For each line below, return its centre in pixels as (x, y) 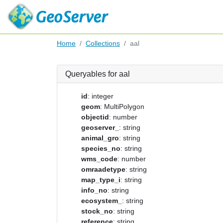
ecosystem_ (102, 201)
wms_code (99, 159)
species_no (101, 148)
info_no (94, 190)
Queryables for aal (98, 74)
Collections (103, 43)
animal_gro (100, 138)
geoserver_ (100, 127)
